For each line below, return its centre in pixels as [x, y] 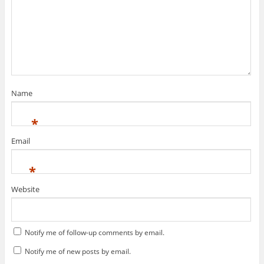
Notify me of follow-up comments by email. [94, 233]
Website [25, 189]
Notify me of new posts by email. [77, 252]
